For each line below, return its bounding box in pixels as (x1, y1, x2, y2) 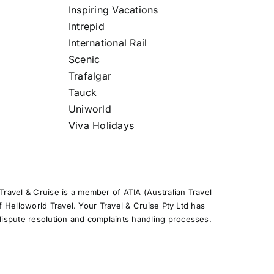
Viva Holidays (68, 119, 135, 131)
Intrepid (68, 20, 105, 32)
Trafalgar (68, 69, 112, 82)
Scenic (68, 53, 100, 65)
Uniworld (68, 102, 111, 115)
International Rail (68, 36, 147, 49)
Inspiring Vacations (68, 3, 158, 16)
